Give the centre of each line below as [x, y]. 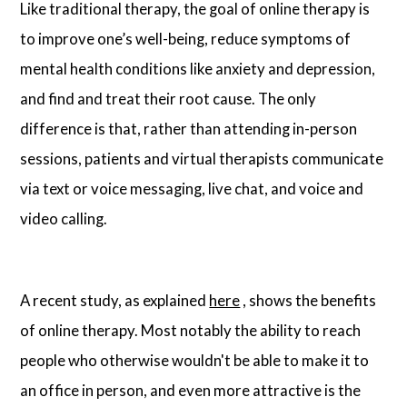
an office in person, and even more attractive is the [191, 391]
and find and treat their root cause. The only [169, 98]
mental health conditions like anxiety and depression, [198, 68]
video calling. [64, 218]
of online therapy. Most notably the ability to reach [191, 331]
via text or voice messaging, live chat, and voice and [192, 188]
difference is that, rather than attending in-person [189, 128]
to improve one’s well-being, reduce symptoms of [186, 38]
